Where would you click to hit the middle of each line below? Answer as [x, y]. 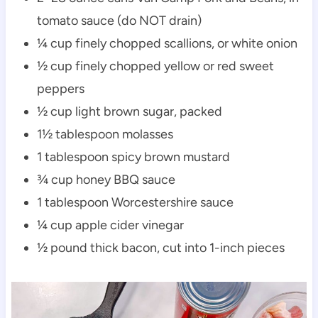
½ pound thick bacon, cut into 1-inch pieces [160, 247]
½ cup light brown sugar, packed [129, 111]
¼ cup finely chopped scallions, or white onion [167, 43]
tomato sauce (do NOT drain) [119, 20]
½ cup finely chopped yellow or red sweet [155, 66]
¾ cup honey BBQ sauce [106, 179]
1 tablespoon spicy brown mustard [133, 157]
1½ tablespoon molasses [105, 134]
